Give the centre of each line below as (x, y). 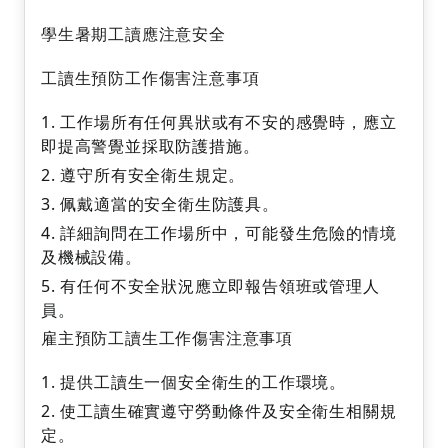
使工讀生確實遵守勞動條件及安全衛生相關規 (228, 411)
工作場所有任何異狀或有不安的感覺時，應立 (228, 122)
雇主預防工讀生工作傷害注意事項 (167, 337)
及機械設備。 (91, 256)
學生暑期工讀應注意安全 (133, 34)
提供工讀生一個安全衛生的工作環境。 (203, 382)
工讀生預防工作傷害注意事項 (150, 78)
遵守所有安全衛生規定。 (153, 175)
